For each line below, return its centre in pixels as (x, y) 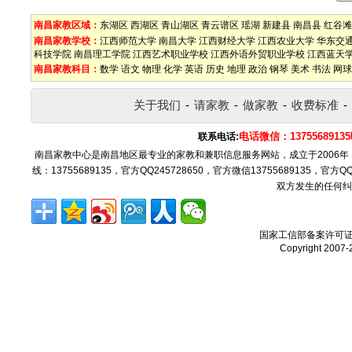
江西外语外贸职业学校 (258, 54)
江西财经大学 (227, 41)
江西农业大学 (286, 41)
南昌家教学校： (67, 41)
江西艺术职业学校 (170, 54)
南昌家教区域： (67, 25)
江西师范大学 (128, 41)
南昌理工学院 (102, 54)
